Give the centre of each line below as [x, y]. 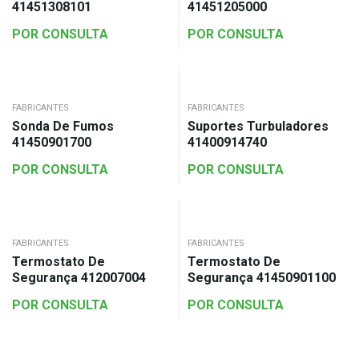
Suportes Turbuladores [258, 127]
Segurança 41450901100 [262, 278]
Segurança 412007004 [79, 278]
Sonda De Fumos [63, 127]
